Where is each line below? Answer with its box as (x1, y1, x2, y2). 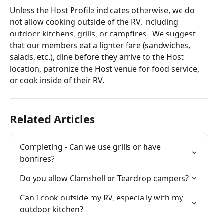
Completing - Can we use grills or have (20, 142, 163, 152)
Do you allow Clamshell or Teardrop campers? (20, 173, 189, 183)
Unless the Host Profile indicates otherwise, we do (10, 5, 197, 16)
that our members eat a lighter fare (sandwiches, (10, 40, 192, 51)
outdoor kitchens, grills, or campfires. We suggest (10, 28, 198, 39)
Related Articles (10, 111, 95, 126)
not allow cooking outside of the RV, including (10, 17, 180, 27)
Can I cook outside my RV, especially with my (20, 192, 185, 203)
